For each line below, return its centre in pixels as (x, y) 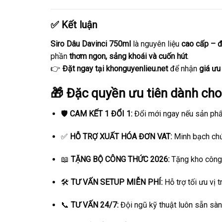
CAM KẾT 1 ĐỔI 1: (101, 114)
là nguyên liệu (156, 44)
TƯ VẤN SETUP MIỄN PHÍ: (116, 182)
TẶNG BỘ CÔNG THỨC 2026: (120, 160)
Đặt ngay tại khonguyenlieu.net (115, 68)
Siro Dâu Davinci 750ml (91, 44)
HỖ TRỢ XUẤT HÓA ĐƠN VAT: (121, 137)
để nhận (184, 68)
